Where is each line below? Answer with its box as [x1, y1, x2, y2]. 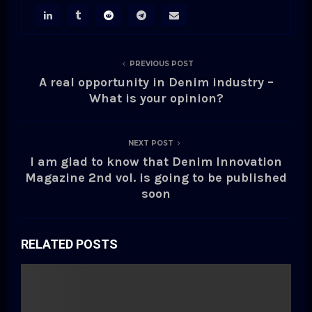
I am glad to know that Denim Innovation [30, 154, 282, 170]
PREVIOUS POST [130, 59, 194, 69]
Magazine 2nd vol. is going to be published [25, 170, 287, 186]
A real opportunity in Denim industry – [38, 75, 274, 91]
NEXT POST [127, 139, 173, 148]
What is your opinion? [88, 91, 224, 107]
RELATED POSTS [21, 237, 118, 252]
